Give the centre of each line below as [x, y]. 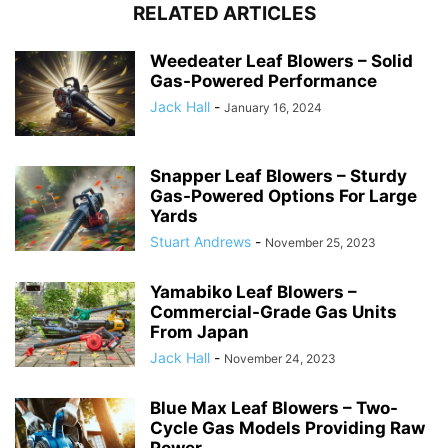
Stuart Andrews [200, 241]
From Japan [199, 331]
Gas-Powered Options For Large [283, 195]
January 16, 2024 [273, 107]
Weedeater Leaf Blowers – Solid [281, 60]
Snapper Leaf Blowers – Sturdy [278, 175]
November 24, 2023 [280, 358]
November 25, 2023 [320, 242]
